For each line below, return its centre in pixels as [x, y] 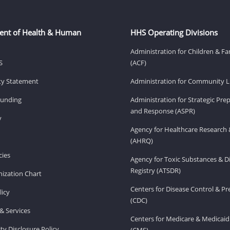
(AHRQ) [142, 140]
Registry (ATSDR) [156, 170]
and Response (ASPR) [163, 111]
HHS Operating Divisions [174, 32]
